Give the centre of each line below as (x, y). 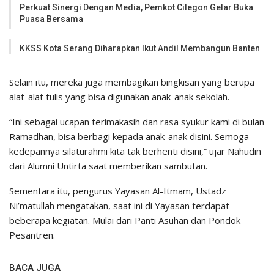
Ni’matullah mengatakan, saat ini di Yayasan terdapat (119, 206)
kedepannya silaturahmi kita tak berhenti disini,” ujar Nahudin (135, 151)
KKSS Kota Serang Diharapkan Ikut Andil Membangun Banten (140, 49)
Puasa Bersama (51, 19)
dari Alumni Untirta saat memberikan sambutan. (108, 166)
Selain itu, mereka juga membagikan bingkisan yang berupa (132, 82)
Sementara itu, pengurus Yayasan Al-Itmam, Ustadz (118, 191)
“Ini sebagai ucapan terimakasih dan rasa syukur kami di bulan (137, 122)
